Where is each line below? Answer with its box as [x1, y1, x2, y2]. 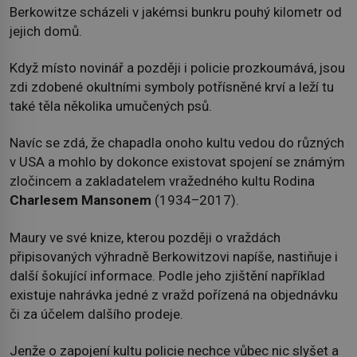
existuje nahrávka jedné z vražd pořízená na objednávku [10, 286, 338, 303]
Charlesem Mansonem [10, 192, 151, 209]
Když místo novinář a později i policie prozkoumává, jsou [10, 59, 345, 76]
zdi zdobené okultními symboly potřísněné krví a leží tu [10, 78, 334, 95]
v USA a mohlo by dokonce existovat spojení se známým [10, 154, 345, 171]
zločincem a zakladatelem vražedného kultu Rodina [10, 173, 315, 190]
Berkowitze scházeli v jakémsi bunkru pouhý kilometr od [10, 3, 342, 20]
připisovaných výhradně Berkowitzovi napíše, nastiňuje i [10, 248, 338, 265]
